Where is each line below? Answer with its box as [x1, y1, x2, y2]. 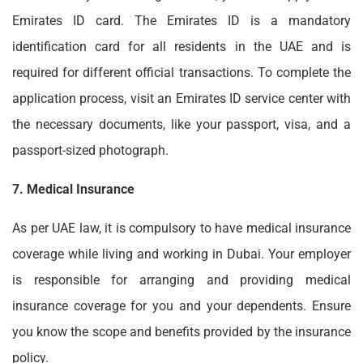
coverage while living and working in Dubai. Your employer [12, 246, 351, 263]
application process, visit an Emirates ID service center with [12, 91, 351, 107]
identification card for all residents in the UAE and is [12, 39, 351, 55]
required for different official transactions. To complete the [12, 65, 351, 81]
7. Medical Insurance [12, 181, 135, 198]
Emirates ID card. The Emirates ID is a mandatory [12, 13, 351, 29]
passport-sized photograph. [12, 143, 169, 159]
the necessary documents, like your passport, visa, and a [12, 117, 351, 133]
